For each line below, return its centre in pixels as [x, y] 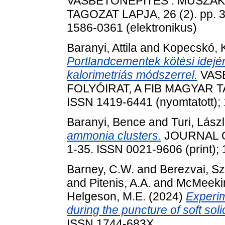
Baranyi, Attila [102, 48]
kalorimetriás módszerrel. [132, 75]
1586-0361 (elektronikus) [132, 28]
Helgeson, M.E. [106, 196]
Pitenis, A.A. [120, 183]
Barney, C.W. [100, 169]
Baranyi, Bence [106, 122]
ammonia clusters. [114, 136]
